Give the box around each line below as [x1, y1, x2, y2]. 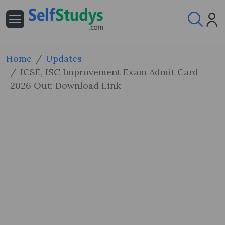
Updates [46, 53, 82, 64]
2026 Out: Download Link [10, 80, 121, 91]
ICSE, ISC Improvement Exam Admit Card [20, 66, 198, 78]
